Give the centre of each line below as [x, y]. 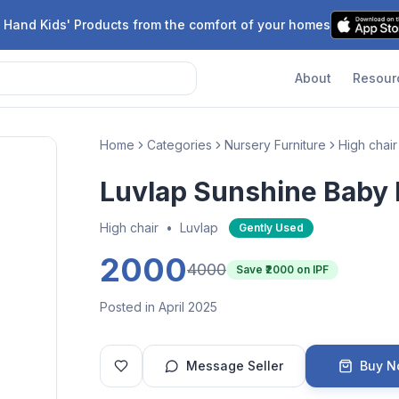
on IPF [311, 269]
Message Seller [235, 366]
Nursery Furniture [275, 145]
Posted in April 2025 [159, 307]
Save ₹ [251, 269]
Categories [179, 145]
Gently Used [271, 228]
